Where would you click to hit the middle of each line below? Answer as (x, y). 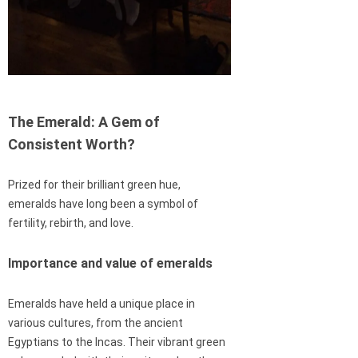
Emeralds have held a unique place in (101, 304)
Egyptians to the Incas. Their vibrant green (117, 342)
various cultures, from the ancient (95, 323)
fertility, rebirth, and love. (71, 223)
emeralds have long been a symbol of (103, 204)
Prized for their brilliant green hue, (94, 185)
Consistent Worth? (72, 145)
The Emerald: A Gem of (84, 122)
